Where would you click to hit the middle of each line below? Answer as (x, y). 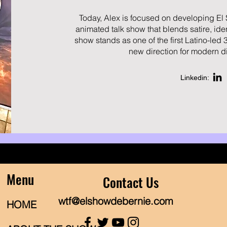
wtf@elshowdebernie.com (116, 201)
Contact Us (131, 182)
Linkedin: (196, 78)
